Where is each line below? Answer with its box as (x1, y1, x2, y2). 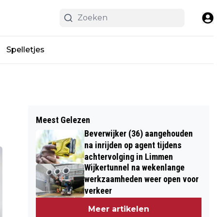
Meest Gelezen (35, 115, 90, 125)
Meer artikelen (88, 204, 150, 214)
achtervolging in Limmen (84, 152, 173, 162)
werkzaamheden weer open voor (84, 174, 199, 184)
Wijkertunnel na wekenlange (84, 162, 185, 172)
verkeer (84, 186, 112, 196)
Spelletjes (6, 45, 45, 54)
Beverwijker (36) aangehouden (84, 128, 193, 139)
